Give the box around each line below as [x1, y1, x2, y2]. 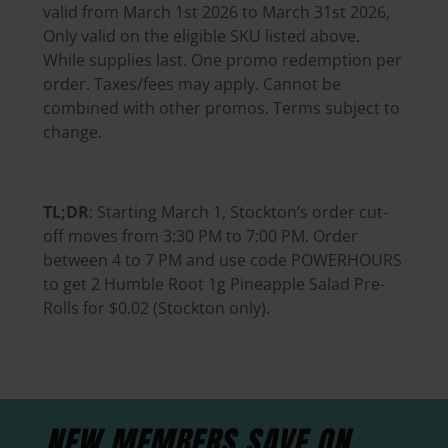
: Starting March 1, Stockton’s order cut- [88, 201, 388, 224]
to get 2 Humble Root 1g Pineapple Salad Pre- [42, 273, 385, 296]
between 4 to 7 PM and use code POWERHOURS [42, 249, 402, 272]
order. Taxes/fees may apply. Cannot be [42, 73, 341, 96]
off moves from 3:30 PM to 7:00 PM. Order [42, 225, 358, 248]
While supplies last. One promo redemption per [42, 49, 402, 72]
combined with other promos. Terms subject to [42, 97, 400, 120]
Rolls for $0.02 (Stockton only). [42, 297, 270, 320]
